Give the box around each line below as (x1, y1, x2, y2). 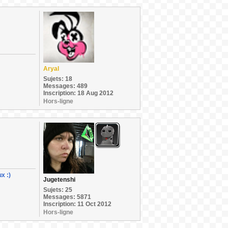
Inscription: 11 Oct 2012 (43, 201, 111, 208)
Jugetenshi (43, 176, 75, 183)
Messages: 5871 (43, 193, 91, 201)
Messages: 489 (43, 82, 88, 90)
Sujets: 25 (43, 186, 72, 193)
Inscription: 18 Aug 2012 (43, 90, 113, 97)
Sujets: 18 (43, 75, 72, 82)
